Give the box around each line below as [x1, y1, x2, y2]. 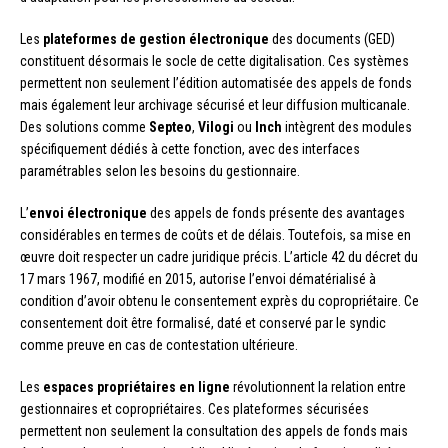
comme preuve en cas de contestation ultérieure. [20, 337, 298, 354]
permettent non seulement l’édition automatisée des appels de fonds [20, 75, 412, 92]
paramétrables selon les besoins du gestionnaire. [20, 163, 300, 180]
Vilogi [198, 119, 234, 136]
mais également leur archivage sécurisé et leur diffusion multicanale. [20, 97, 410, 114]
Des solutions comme [20, 119, 149, 136]
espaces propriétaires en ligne [43, 379, 230, 396]
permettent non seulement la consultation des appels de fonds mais [20, 423, 408, 440]
